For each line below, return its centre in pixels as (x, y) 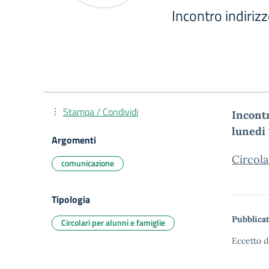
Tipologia (71, 199)
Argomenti (74, 140)
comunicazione (88, 163)
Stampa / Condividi (101, 112)
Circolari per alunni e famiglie (113, 222)
